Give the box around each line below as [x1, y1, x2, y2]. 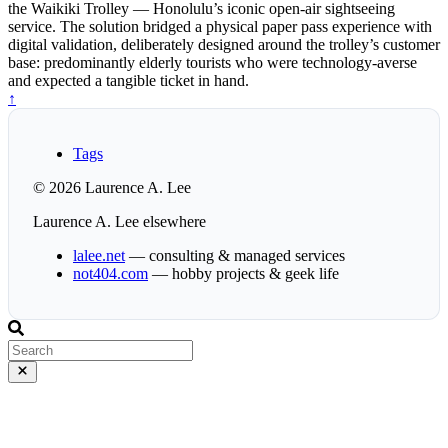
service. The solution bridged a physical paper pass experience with [8, 18, 432, 36]
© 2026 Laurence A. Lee [33, 179, 191, 197]
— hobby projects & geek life [148, 265, 339, 283]
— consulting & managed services [125, 247, 345, 265]
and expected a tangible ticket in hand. [8, 72, 249, 90]
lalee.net [73, 247, 125, 265]
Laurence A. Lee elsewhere [33, 213, 206, 231]
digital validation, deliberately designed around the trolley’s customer [8, 36, 440, 54]
